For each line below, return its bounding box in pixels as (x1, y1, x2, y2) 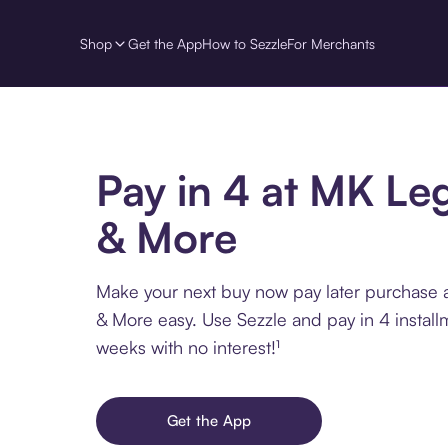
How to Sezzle (202, 34, 287, 52)
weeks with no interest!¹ (96, 336, 280, 359)
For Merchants (287, 34, 375, 52)
